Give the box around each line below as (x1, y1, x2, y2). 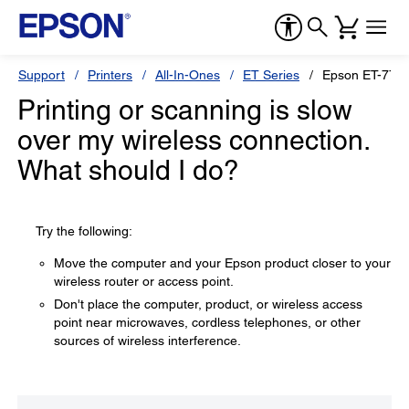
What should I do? (17, 154, 239, 186)
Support (18, 68, 65, 82)
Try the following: (36, 224, 132, 238)
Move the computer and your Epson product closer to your (54, 256, 391, 270)
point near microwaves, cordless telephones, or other (54, 315, 361, 330)
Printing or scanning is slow (17, 94, 352, 126)
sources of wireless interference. (54, 333, 241, 348)
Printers (88, 68, 132, 82)
